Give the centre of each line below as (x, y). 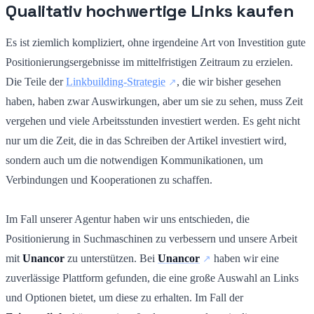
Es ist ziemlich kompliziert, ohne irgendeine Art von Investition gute (156, 42)
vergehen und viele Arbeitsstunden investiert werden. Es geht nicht (153, 121)
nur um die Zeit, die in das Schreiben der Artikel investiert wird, (146, 140)
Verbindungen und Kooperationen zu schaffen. (109, 179)
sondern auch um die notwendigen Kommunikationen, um (134, 160)
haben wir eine (245, 258)
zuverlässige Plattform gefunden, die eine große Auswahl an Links (152, 278)
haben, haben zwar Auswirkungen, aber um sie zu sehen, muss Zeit (154, 101)
